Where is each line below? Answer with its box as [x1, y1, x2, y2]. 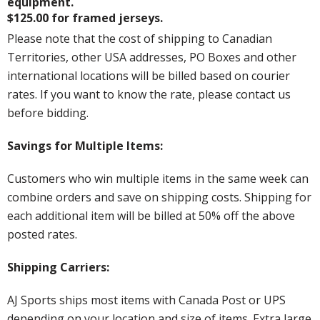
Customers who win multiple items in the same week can [7, 170, 309, 186]
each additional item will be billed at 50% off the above [7, 207, 295, 224]
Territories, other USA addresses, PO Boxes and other [7, 49, 296, 65]
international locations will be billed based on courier [7, 67, 290, 84]
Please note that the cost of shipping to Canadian [7, 30, 272, 46]
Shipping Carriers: [7, 259, 112, 275]
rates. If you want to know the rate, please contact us [7, 86, 291, 102]
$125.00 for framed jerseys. [7, 9, 163, 26]
